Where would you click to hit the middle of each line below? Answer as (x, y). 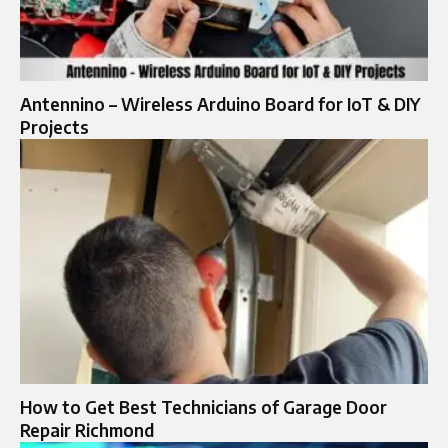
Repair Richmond (87, 430)
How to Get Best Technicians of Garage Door (203, 407)
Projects (54, 127)
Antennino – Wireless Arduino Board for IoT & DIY (220, 104)
